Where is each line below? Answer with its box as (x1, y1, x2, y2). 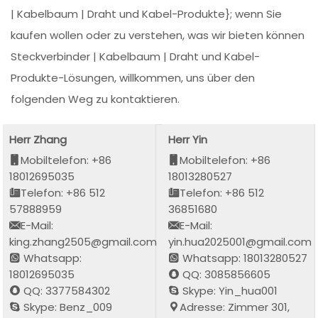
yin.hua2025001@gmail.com (168, 234, 312, 250)
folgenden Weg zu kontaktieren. (11, 92, 180, 106)
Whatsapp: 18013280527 (180, 251, 308, 266)
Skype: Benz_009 (21, 300, 113, 315)
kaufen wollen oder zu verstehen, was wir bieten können (11, 28, 305, 43)
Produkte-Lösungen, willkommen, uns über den (11, 70, 256, 85)
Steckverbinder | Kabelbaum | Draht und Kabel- (11, 49, 261, 64)
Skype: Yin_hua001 (180, 283, 278, 299)
